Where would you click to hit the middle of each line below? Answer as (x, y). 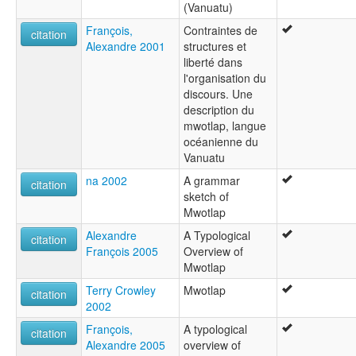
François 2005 (122, 252)
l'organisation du (225, 78)
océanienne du (221, 142)
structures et (215, 46)
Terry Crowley (121, 290)
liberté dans (213, 62)
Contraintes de (221, 31)
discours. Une (218, 94)
